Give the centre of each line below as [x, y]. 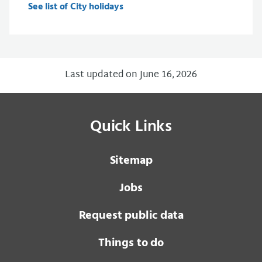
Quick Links [131, 126]
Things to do [131, 243]
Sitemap [131, 161]
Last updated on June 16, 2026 [131, 75]
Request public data [131, 216]
